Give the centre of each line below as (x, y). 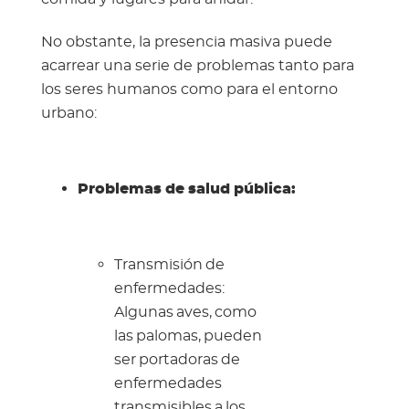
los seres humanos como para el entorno (189, 90)
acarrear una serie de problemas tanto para (197, 66)
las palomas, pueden (188, 336)
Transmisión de (169, 265)
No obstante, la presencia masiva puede (186, 42)
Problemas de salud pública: (186, 189)
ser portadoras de (177, 360)
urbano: (68, 114)
